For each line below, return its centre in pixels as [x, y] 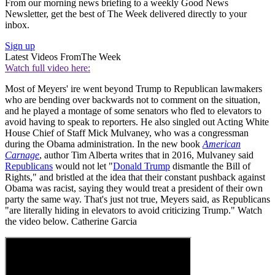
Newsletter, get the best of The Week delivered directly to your [126, 14]
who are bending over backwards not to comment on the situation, [133, 100]
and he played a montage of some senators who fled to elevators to [133, 111]
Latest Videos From [43, 57]
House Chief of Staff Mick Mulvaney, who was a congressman [127, 133]
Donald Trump [141, 166]
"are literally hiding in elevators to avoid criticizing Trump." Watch [134, 211]
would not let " [83, 166]
